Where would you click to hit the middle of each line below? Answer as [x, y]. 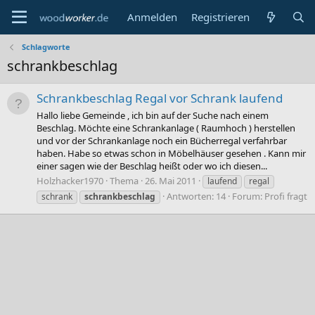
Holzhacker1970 [70, 180]
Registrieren [221, 17]
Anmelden [153, 17]
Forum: [248, 196]
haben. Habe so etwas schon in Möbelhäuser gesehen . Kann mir [171, 153]
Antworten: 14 [196, 196]
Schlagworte [46, 47]
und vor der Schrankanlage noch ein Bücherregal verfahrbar [162, 140]
